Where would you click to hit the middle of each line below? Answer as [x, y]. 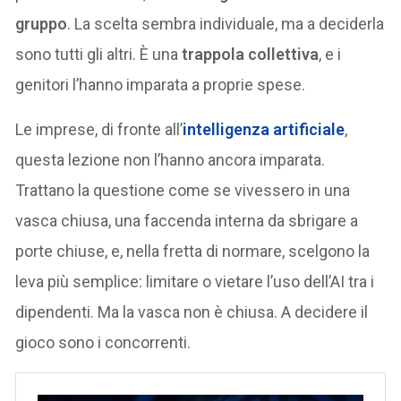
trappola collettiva [251, 54]
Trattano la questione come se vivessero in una [183, 190]
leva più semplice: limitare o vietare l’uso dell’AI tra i [195, 281]
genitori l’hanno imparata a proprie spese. [161, 84]
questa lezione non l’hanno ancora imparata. [171, 159]
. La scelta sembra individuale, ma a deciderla [226, 23]
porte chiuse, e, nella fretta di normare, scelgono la [193, 251]
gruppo [42, 23]
